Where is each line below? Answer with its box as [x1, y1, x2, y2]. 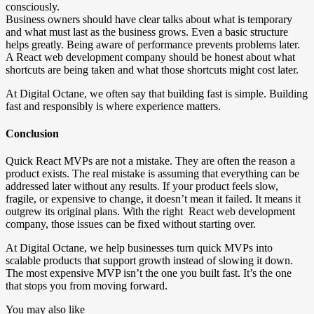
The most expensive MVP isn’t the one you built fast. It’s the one [6, 267, 292, 280]
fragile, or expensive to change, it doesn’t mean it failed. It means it [6, 193, 301, 205]
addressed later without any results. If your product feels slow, [6, 180, 278, 193]
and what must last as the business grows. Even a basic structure [6, 25, 288, 38]
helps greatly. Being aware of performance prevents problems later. [6, 38, 300, 50]
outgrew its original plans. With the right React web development [6, 205, 295, 218]
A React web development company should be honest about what [6, 50, 295, 63]
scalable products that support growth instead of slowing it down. [6, 254, 293, 267]
